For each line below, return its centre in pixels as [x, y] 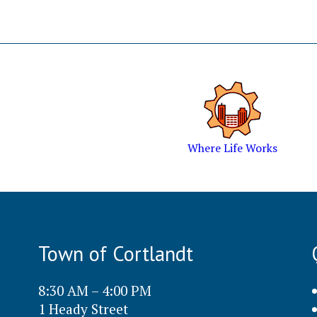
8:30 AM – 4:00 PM [94, 290]
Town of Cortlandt [115, 253]
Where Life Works [233, 148]
